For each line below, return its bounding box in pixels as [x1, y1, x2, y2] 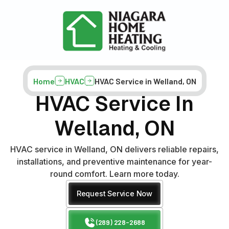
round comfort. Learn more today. [50, 169, 179, 179]
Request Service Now [76, 189, 153, 198]
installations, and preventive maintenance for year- [17, 156, 212, 167]
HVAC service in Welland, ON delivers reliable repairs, [10, 144, 219, 155]
